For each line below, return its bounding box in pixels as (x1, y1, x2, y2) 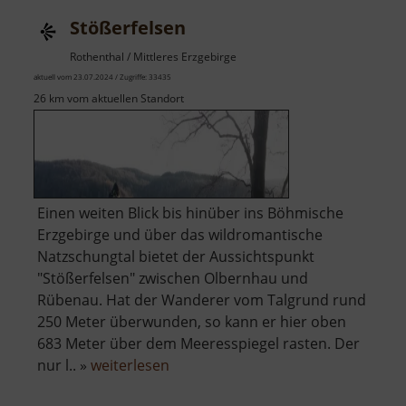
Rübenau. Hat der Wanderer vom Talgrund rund (37, 290, 366, 311)
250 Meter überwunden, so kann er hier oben (37, 312, 346, 333)
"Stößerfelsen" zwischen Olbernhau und (37, 268, 308, 289)
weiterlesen (91, 355, 169, 376)
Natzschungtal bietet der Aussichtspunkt (37, 246, 314, 267)
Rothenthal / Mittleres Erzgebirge (70, 49, 237, 65)
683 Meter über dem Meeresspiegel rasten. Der (37, 333, 360, 354)
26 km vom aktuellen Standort (34, 91, 184, 107)
